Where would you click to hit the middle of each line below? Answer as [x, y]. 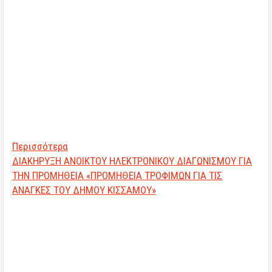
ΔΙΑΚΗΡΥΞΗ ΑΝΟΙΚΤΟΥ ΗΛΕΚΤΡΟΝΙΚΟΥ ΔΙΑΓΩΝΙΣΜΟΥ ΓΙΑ [132, 161]
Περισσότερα [40, 146]
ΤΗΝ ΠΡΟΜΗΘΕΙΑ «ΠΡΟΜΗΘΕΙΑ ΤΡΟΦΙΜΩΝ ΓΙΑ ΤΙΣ [117, 175]
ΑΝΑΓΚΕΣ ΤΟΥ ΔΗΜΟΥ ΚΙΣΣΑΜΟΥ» [84, 190]
